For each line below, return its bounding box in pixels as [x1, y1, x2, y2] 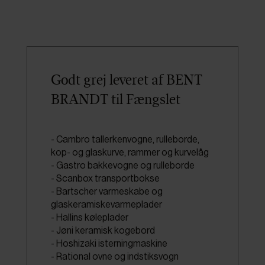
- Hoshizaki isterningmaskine [50, 239, 167, 248]
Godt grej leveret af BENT [50, 72, 202, 89]
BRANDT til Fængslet [50, 91, 180, 108]
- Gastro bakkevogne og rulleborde [50, 161, 195, 170]
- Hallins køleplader [50, 213, 128, 222]
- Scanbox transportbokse [50, 174, 160, 183]
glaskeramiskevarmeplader [50, 200, 162, 209]
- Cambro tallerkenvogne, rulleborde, [50, 135, 199, 144]
